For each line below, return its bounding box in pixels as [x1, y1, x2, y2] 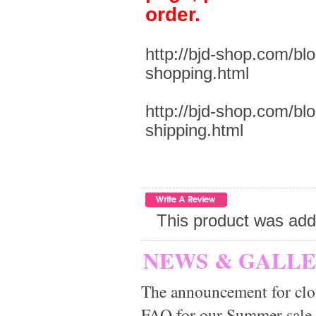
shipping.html [145, 121, 243, 140]
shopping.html [145, 63, 249, 83]
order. [145, 3, 200, 25]
